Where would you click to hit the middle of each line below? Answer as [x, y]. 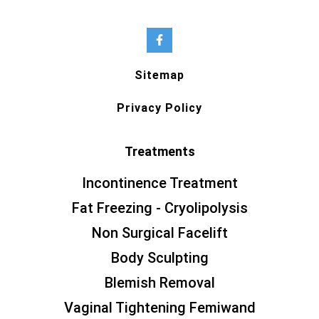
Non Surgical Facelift [159, 233]
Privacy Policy [159, 108]
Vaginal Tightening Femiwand [159, 308]
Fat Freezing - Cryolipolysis [159, 208]
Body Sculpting [159, 258]
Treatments [159, 152]
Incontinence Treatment [159, 183]
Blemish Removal [159, 283]
